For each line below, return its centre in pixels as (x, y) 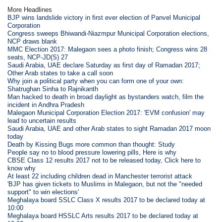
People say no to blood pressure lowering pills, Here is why (92, 152)
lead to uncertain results (42, 120)
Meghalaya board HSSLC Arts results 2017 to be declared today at (103, 216)
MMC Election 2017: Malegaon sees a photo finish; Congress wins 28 (108, 49)
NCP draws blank (32, 41)
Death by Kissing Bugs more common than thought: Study (91, 144)
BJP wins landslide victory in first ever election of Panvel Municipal (104, 17)
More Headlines (30, 9)
